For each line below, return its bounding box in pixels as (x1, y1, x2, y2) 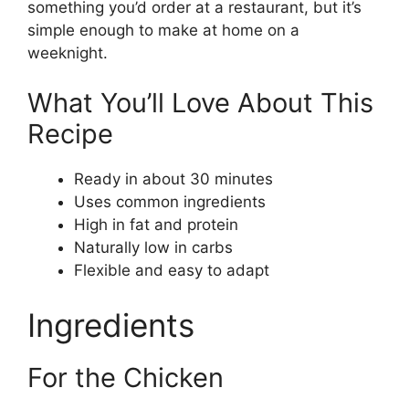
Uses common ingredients (74, 193, 266, 212)
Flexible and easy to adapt (74, 261, 269, 280)
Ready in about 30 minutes (74, 170, 273, 189)
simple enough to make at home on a (27, 20, 299, 39)
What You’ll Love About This (27, 87, 373, 120)
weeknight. (27, 43, 108, 62)
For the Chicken (27, 361, 224, 393)
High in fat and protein (74, 215, 238, 235)
